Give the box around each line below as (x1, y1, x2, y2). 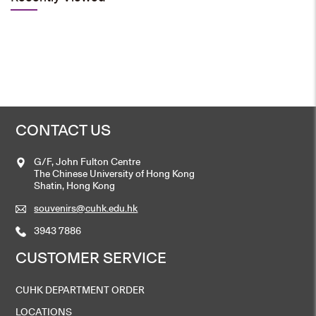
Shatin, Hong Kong (34, 178, 116, 193)
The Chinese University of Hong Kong (34, 166, 195, 181)
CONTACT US (16, 119, 111, 140)
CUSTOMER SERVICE (16, 248, 167, 268)
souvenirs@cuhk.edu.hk (34, 200, 138, 214)
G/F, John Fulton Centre (34, 154, 141, 169)
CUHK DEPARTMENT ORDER (16, 282, 145, 296)
